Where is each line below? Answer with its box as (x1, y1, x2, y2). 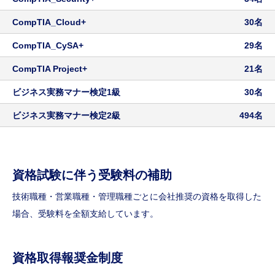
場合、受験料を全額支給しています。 (12, 209, 158, 219)
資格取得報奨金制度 (12, 251, 123, 265)
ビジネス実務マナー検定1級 (12, 87, 120, 97)
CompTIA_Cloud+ (12, 17, 86, 27)
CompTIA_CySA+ (12, 40, 83, 50)
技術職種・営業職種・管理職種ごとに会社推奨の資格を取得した (12, 192, 261, 202)
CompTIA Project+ (12, 63, 87, 74)
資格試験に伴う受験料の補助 (12, 168, 172, 182)
